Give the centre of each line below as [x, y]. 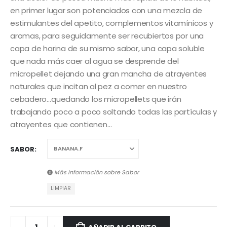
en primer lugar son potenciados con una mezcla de [106, 11]
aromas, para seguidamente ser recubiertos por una [107, 36]
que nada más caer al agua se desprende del [94, 61]
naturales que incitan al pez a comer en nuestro [99, 87]
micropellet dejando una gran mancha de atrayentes [109, 74]
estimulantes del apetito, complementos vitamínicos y [112, 23]
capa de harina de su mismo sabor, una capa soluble [107, 49]
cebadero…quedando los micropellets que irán [96, 99]
